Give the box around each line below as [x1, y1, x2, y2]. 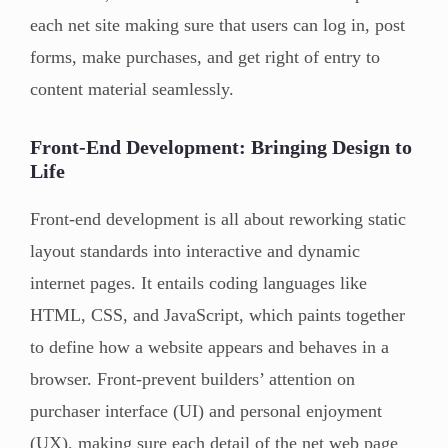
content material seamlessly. [30, 78, 234, 99]
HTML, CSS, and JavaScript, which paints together [30, 304, 405, 325]
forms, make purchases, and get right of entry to [30, 46, 380, 67]
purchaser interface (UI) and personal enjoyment [30, 400, 382, 421]
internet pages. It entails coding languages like [30, 272, 367, 293]
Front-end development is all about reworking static [30, 208, 406, 229]
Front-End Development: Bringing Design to [30, 135, 412, 158]
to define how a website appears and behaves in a [30, 336, 389, 357]
